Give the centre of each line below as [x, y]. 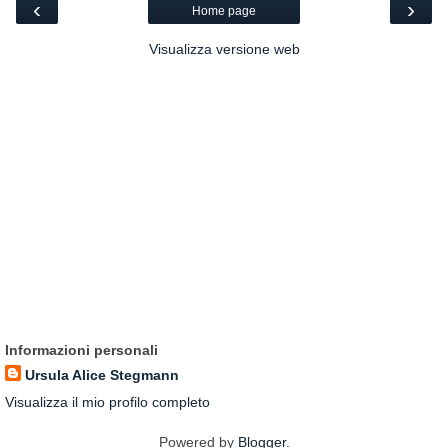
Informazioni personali [81, 350]
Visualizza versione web [224, 49]
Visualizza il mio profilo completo [107, 402]
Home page [224, 11]
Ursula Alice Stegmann [102, 375]
